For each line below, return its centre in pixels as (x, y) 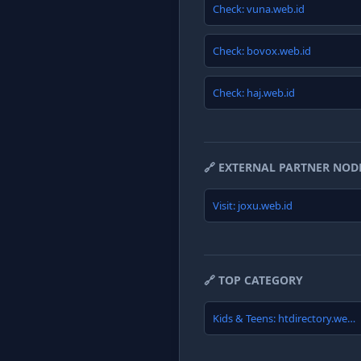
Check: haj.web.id (254, 93)
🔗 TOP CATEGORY (253, 280)
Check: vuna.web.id (259, 9)
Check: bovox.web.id (262, 51)
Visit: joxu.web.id (253, 205)
